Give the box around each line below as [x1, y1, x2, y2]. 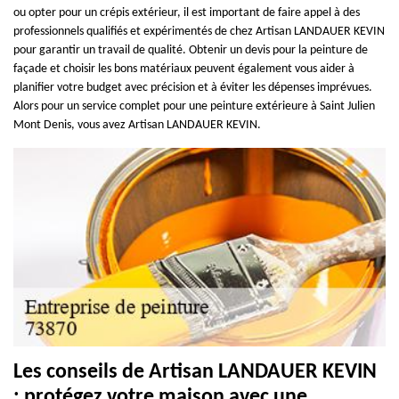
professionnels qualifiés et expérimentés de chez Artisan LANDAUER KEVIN [13, 24, 385, 38]
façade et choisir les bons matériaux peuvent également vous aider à [13, 61, 354, 76]
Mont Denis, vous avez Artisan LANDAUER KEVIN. [13, 118, 261, 132]
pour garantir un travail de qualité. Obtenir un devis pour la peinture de [13, 43, 368, 57]
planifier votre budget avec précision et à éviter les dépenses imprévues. [13, 80, 372, 94]
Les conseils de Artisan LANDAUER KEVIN [13, 361, 377, 383]
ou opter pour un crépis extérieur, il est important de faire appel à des [13, 5, 360, 20]
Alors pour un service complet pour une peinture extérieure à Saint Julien [13, 99, 375, 113]
